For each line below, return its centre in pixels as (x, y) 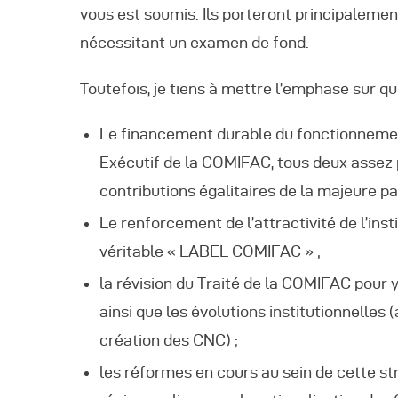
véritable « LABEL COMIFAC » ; (210, 251)
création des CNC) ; (168, 340)
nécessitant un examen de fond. (195, 42)
